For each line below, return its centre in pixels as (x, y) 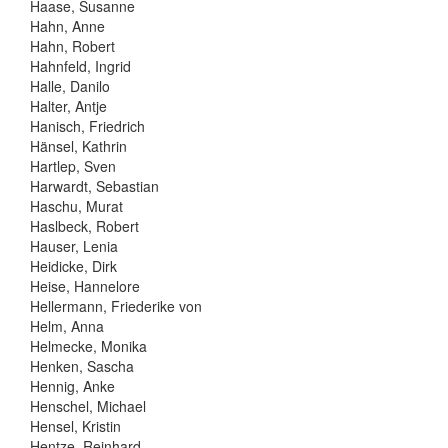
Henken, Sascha (82, 365)
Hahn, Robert (72, 45)
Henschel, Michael (88, 405)
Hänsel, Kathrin (78, 145)
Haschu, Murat (76, 205)
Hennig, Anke (72, 385)
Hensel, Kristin (75, 425)
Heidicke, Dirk (73, 265)
